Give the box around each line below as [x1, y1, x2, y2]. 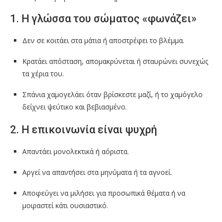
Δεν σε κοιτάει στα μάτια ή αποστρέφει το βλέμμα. [22, 36, 184, 46]
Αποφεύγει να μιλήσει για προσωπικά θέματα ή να [22, 188, 185, 198]
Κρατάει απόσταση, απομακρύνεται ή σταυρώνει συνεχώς [22, 56, 208, 66]
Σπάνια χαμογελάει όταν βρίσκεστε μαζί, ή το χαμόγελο [22, 90, 203, 100]
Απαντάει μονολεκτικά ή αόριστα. [22, 147, 129, 157]
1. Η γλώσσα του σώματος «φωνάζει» [10, 12, 197, 25]
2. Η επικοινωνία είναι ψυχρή [10, 123, 157, 136]
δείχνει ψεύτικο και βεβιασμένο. [22, 102, 127, 112]
